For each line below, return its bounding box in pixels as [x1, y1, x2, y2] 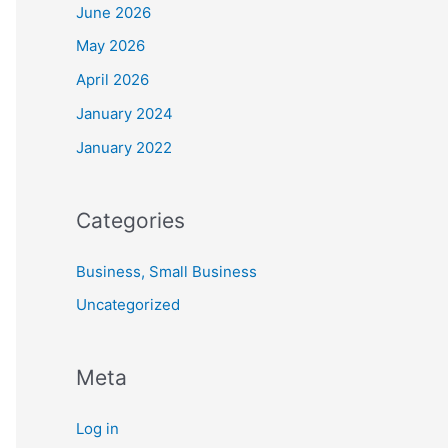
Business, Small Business [76, 261, 257, 281]
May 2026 [76, 36, 145, 56]
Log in [76, 419, 119, 439]
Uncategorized [76, 295, 180, 315]
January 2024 [76, 103, 173, 123]
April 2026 [76, 70, 149, 89]
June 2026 [76, 2, 151, 22]
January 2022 [76, 137, 172, 157]
